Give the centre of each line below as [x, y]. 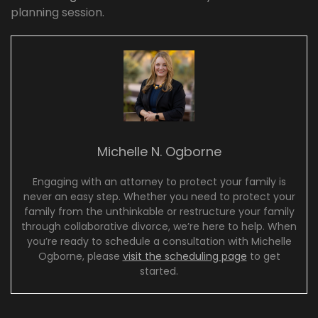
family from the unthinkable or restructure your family [159, 212]
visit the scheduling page [185, 257]
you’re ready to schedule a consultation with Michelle [159, 242]
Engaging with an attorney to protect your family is [159, 182]
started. [159, 272]
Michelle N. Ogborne [159, 152]
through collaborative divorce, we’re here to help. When [159, 227]
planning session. [57, 13]
